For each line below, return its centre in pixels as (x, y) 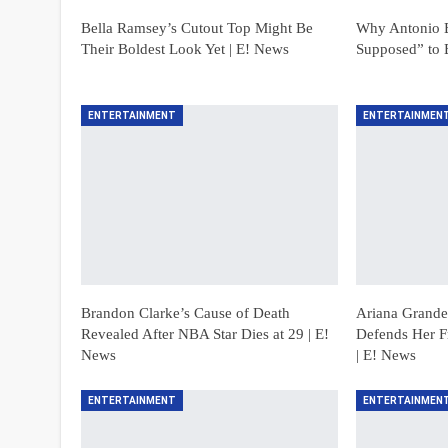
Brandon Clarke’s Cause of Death (185, 312)
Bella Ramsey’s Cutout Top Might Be (196, 27)
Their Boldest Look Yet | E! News (184, 48)
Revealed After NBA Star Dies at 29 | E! (204, 333)
